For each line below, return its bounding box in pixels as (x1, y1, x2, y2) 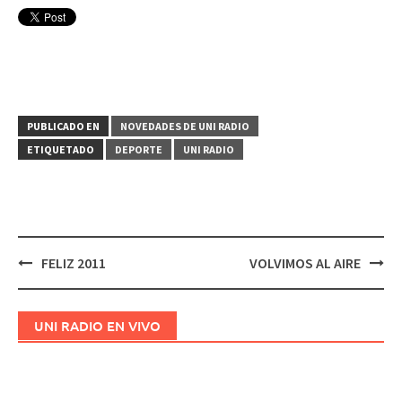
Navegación (18, 269, 101, 291)
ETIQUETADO (27, 143, 94, 156)
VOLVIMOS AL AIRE (249, 254, 361, 272)
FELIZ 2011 (41, 254, 106, 272)
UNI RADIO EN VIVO (34, 317, 161, 335)
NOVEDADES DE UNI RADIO (120, 119, 249, 133)
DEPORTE (115, 143, 162, 156)
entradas (18, 309, 81, 330)
